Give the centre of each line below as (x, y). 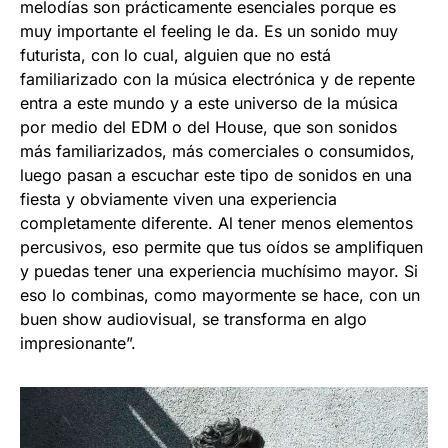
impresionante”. (78, 342)
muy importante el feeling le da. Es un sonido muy (209, 30)
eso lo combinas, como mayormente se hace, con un (220, 294)
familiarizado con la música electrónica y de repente (217, 78)
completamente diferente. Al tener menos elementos (216, 222)
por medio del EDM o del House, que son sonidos (208, 126)
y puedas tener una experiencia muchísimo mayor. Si (219, 270)
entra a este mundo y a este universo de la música (209, 102)
